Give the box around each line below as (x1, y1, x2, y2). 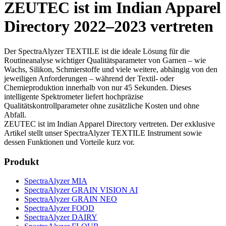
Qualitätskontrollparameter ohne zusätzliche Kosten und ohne (4, 101, 199, 110)
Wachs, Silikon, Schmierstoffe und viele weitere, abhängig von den (4, 65, 217, 74)
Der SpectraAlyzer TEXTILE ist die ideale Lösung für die (4, 46, 190, 55)
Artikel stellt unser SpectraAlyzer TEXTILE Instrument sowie (4, 128, 202, 137)
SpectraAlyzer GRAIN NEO (24, 195, 117, 204)
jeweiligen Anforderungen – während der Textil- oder (4, 74, 174, 83)
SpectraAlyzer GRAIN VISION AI (24, 186, 138, 195)
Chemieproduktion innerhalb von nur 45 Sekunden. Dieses (4, 83, 191, 92)
